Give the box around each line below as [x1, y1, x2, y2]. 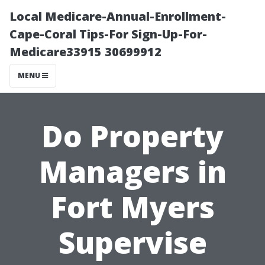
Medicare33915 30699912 [9, 44, 161, 60]
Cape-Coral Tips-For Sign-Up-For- [9, 26, 207, 42]
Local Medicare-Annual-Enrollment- [9, 8, 226, 24]
